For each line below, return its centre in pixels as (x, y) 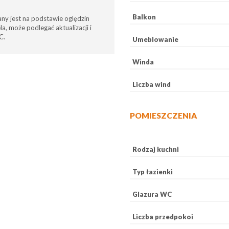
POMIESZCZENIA (164, 116)
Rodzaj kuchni (156, 149)
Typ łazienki (153, 172)
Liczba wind (152, 84)
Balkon (144, 17)
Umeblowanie (155, 39)
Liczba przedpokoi (163, 217)
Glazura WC (152, 194)
